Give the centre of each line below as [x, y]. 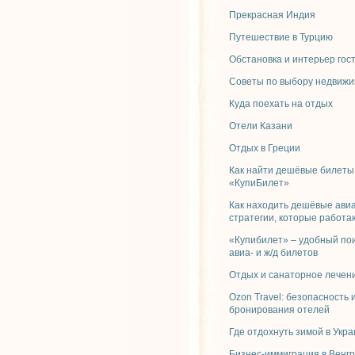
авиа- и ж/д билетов [273, 253]
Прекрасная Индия [272, 15]
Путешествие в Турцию [281, 37]
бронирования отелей [279, 310]
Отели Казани [261, 126]
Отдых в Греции [265, 148]
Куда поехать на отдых [281, 104]
